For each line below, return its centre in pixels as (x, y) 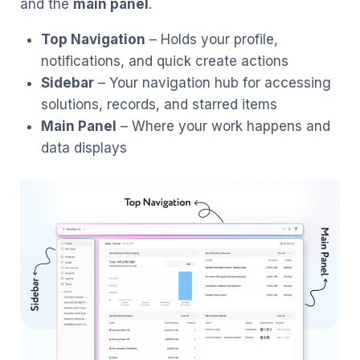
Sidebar (67, 82)
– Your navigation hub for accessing (212, 82)
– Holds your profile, (211, 39)
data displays (84, 147)
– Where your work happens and (223, 126)
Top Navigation (93, 39)
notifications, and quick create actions (164, 61)
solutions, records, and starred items (159, 104)
